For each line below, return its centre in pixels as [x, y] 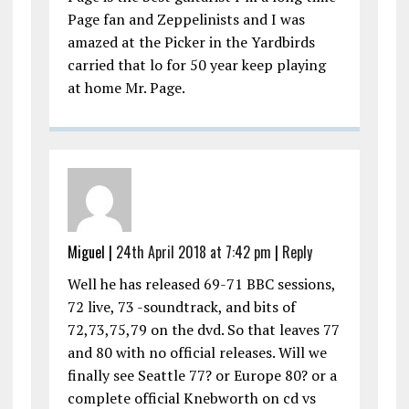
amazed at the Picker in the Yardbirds [191, 42]
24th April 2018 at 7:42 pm [193, 252]
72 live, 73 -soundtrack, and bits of [181, 307]
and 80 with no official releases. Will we [197, 353]
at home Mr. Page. [126, 88]
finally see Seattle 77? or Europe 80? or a [202, 376]
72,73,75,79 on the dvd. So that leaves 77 [203, 330]
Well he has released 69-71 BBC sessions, [201, 284]
